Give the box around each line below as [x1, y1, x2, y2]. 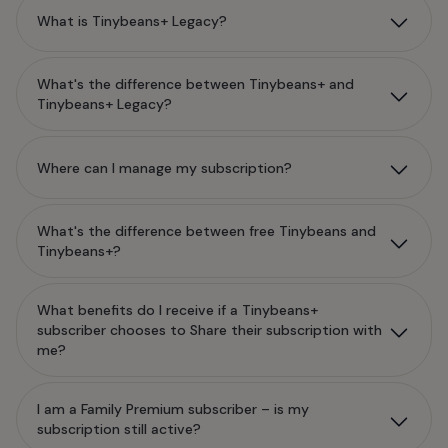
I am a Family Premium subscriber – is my [37, 400, 309, 418]
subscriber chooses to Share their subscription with [37, 321, 382, 339]
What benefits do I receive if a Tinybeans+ [37, 301, 318, 319]
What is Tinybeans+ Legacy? [37, 11, 227, 30]
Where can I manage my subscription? [37, 158, 292, 177]
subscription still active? [37, 420, 201, 438]
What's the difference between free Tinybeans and [37, 222, 376, 240]
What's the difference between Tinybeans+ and [37, 75, 354, 93]
